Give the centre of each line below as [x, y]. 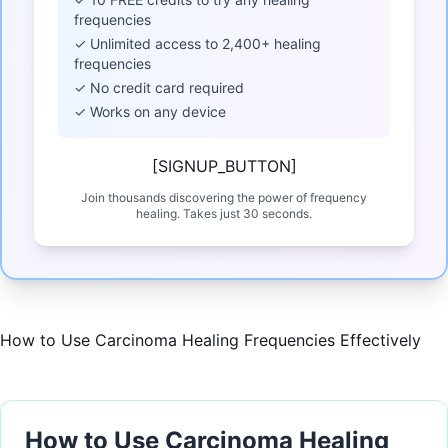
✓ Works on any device [150, 112]
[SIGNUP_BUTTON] [224, 166]
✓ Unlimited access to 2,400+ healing [197, 44]
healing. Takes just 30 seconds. [224, 214]
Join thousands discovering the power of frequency [224, 198]
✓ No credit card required [159, 88]
